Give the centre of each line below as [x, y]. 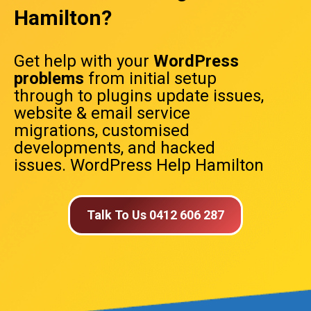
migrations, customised [102, 131]
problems [49, 78]
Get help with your [84, 61]
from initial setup [150, 78]
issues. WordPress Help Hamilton [139, 165]
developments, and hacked [115, 148]
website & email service [102, 113]
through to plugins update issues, [139, 96]
